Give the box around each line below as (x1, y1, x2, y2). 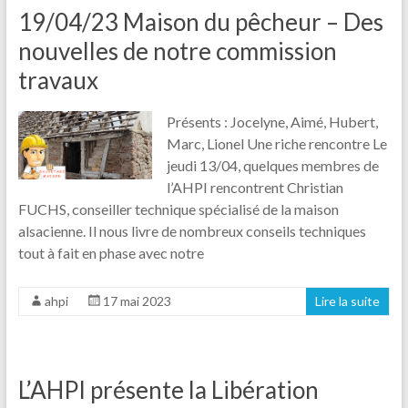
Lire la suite (315, 292, 381, 309)
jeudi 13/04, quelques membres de (167, 156, 380, 174)
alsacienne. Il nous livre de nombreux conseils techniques (17, 221, 366, 240)
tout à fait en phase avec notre (17, 243, 204, 261)
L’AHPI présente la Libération (17, 374, 319, 404)
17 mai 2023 (102, 292, 171, 309)
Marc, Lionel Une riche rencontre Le (167, 134, 388, 152)
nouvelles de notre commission (17, 36, 337, 66)
